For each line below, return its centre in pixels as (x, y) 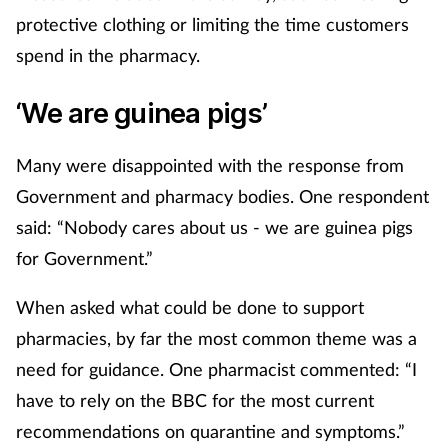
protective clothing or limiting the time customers (212, 24)
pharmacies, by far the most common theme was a (216, 338)
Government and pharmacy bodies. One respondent (222, 196)
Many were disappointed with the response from (210, 165)
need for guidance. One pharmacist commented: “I (216, 369)
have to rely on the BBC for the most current (195, 400)
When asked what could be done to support (190, 307)
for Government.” (84, 258)
